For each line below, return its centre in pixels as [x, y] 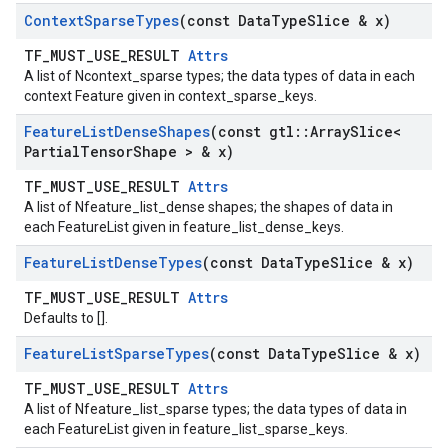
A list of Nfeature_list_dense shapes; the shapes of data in [208, 207]
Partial [52, 151]
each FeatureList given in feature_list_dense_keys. [184, 227]
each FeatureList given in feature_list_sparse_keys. [186, 429]
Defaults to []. [66, 318]
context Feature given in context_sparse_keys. [170, 96]
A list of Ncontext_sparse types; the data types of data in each [219, 76]
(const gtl [252, 131]
